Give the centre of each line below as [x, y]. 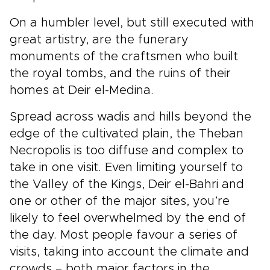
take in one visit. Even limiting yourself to [126, 168]
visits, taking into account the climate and [129, 252]
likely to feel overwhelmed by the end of [128, 218]
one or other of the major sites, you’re [120, 201]
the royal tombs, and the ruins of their [120, 74]
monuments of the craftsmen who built [124, 57]
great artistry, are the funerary [99, 40]
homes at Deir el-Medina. [82, 90]
